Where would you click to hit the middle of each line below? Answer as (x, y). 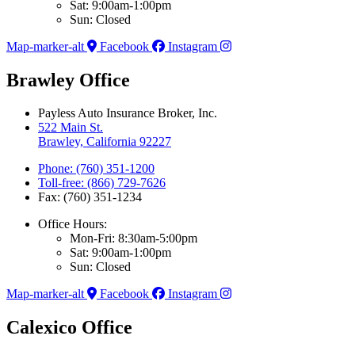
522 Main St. (71, 128)
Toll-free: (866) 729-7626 (102, 183)
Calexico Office (69, 328)
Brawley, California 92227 (105, 142)
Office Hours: (73, 224)
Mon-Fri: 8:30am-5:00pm (134, 239)
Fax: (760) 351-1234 (90, 197)
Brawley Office (68, 80)
